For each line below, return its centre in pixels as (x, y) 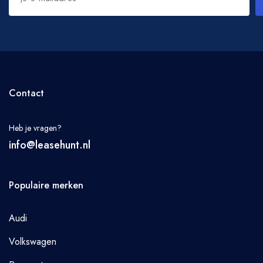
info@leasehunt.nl (50, 145)
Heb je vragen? (35, 128)
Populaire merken (46, 185)
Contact (26, 93)
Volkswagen (33, 242)
